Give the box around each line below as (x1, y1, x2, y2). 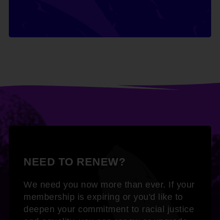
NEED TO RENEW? (24, 156, 125, 168)
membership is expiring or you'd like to (24, 192, 183, 202)
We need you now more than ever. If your (24, 180, 195, 190)
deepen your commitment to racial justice (24, 204, 194, 215)
